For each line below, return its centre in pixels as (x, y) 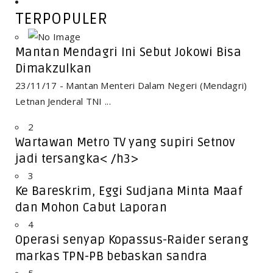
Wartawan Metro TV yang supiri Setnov (125, 142)
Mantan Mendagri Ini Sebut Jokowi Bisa (129, 52)
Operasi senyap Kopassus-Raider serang (132, 240)
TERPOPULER (61, 19)
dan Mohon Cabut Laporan (91, 207)
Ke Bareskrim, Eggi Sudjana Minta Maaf (129, 191)
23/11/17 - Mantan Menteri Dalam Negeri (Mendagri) (131, 85)
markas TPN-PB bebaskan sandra (112, 256)
